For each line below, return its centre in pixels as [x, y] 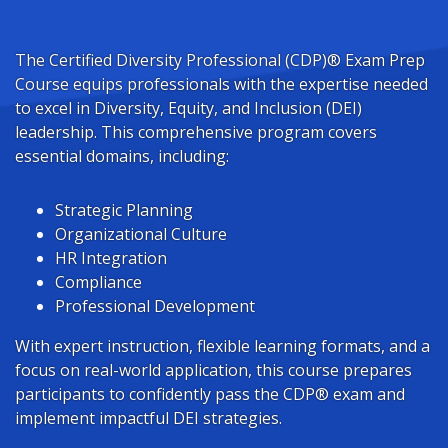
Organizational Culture [141, 234]
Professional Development [155, 306]
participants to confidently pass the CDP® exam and [210, 394]
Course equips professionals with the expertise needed [221, 84]
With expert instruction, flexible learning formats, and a [222, 346]
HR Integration [111, 258]
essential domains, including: [122, 156]
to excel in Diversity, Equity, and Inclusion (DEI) [188, 108]
